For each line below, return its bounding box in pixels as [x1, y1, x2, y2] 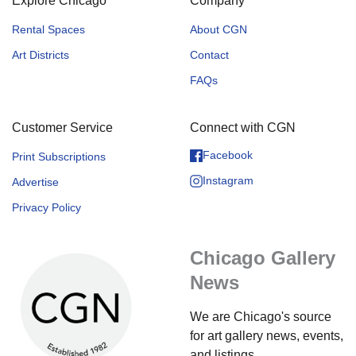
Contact [190, 48, 229, 61]
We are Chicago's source [190, 309, 331, 323]
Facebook [203, 149, 253, 162]
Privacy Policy [12, 200, 81, 214]
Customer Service [12, 120, 113, 134]
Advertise [12, 175, 59, 188]
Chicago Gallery [190, 246, 335, 269]
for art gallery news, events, [190, 328, 343, 342]
